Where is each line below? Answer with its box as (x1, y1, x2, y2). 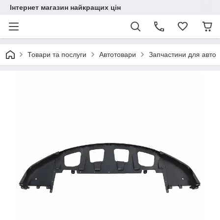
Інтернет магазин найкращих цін (10, 3, 121, 11)
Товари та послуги (27, 51, 86, 58)
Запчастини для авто (149, 51, 216, 58)
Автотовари (99, 51, 136, 58)
